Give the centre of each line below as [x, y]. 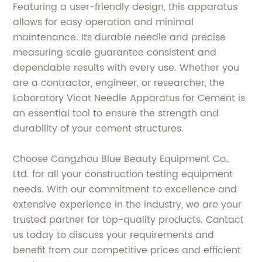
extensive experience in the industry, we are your [127, 205]
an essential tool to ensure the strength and [116, 113]
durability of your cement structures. [99, 129]
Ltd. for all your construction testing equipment [123, 174]
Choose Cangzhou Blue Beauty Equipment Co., [122, 159]
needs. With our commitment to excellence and [125, 189]
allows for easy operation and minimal [104, 22]
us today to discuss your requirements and [114, 235]
